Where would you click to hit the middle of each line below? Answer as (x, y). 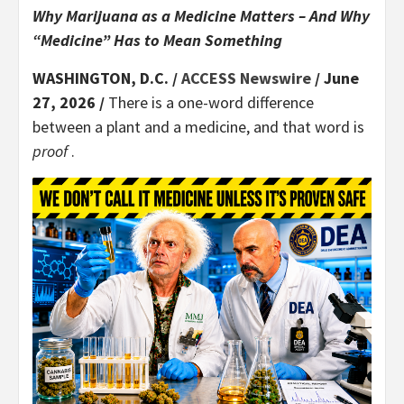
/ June (335, 78)
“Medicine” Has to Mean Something (157, 40)
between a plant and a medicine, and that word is (198, 126)
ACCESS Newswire (246, 78)
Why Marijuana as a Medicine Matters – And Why (201, 15)
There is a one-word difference (211, 102)
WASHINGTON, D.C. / (107, 78)
